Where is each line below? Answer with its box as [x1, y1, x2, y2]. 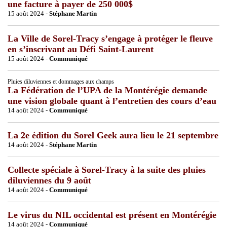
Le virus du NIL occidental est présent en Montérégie [8, 209, 216, 220]
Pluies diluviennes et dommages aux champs [8, 78, 114, 85]
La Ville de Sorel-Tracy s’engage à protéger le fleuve [8, 33, 213, 44]
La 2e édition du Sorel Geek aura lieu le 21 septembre [8, 130, 218, 140]
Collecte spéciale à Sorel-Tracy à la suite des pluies [8, 164, 206, 175]
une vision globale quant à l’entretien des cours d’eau [8, 95, 216, 106]
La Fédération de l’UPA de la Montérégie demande [8, 85, 207, 95]
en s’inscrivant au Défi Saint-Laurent [8, 44, 154, 54]
